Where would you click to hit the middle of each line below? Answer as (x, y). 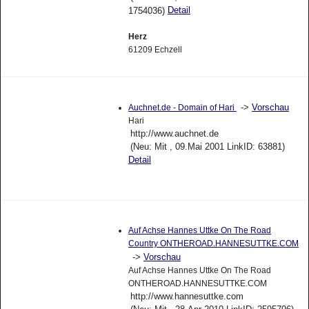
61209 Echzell (155, 50)
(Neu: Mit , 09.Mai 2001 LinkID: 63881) (207, 147)
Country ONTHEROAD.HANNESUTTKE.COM (213, 243)
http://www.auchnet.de (174, 134)
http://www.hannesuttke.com (187, 296)
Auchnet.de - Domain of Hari (182, 108)
